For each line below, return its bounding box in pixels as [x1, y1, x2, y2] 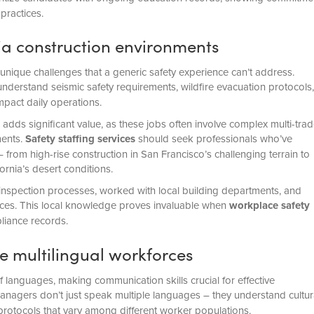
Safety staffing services [25, 131, 135, 147]
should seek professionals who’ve [135, 131, 292, 146]
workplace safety [228, 198, 310, 214]
